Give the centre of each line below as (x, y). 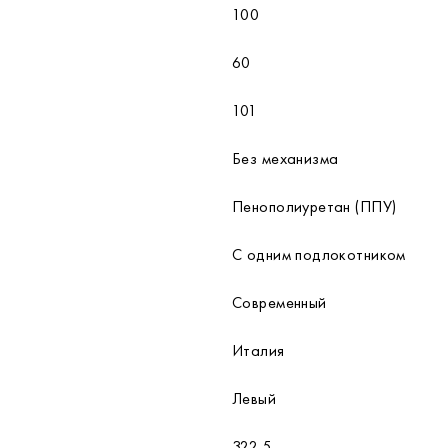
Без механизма (285, 158)
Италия (258, 350)
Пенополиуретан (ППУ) (314, 206)
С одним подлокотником (319, 254)
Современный (279, 302)
